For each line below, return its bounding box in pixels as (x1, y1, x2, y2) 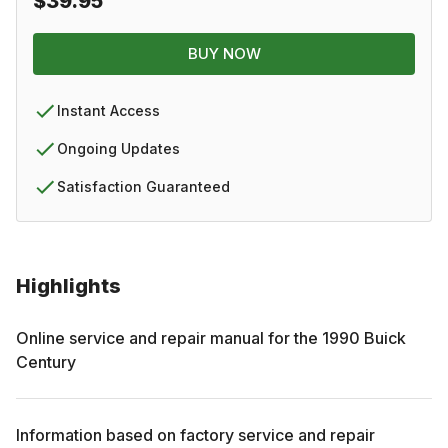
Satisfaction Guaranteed (57, 177, 230, 195)
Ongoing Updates (57, 139, 180, 157)
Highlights (16, 273, 121, 298)
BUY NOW (187, 43, 261, 63)
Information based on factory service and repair (16, 424, 375, 445)
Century (16, 351, 76, 372)
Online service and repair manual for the (16, 327, 322, 348)
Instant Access (57, 101, 160, 119)
